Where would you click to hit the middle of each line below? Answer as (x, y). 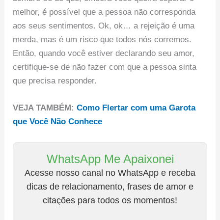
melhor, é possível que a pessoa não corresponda (104, 12)
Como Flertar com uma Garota (136, 108)
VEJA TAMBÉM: (45, 108)
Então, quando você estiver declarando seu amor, (104, 53)
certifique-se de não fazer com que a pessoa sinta (105, 67)
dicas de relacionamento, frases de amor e (110, 187)
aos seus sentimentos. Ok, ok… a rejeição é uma (104, 26)
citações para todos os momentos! (110, 201)
